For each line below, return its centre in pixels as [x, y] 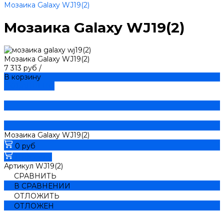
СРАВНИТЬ [35, 176]
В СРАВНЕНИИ [42, 186]
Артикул [20, 166]
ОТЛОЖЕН [34, 206]
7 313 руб [21, 68]
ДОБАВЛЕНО [29, 86]
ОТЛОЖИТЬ [37, 196]
